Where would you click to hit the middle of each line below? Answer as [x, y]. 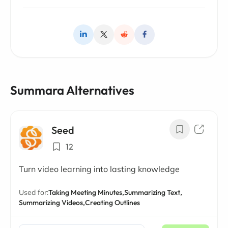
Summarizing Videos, [52, 202]
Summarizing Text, [153, 192]
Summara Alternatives [72, 90]
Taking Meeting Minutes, [86, 192]
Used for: [34, 192]
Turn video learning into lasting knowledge [99, 169]
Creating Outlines [112, 202]
